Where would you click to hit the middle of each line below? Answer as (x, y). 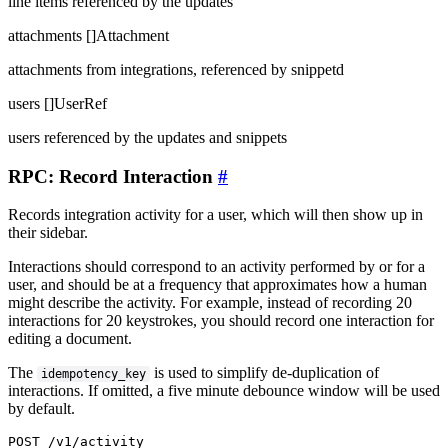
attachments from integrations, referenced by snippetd (176, 69)
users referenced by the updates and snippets (147, 137)
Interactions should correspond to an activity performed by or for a (216, 267)
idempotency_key (94, 374)
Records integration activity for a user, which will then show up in (215, 215)
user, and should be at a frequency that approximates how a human (217, 285)
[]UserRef (75, 103)
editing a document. (70, 339)
